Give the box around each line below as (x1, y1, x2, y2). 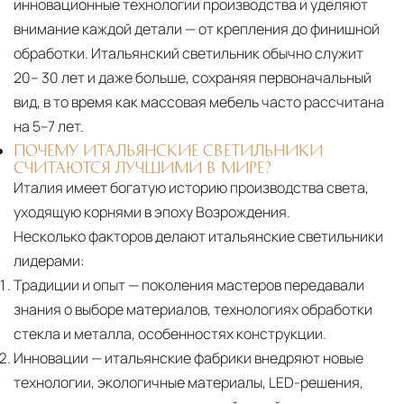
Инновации (14, 348, 88, 369)
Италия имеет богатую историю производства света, (14, 178, 369, 198)
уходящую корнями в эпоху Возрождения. (14, 202, 290, 223)
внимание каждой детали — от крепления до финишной (14, 19, 380, 40)
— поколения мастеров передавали (125, 275, 364, 296)
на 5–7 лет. (14, 116, 84, 137)
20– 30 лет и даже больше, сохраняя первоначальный (14, 68, 372, 88)
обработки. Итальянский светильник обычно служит (14, 43, 363, 64)
